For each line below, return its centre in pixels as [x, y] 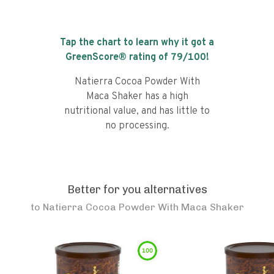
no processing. [137, 126]
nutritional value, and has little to [137, 111]
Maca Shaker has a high [137, 97]
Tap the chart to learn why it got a [137, 43]
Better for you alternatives [137, 190]
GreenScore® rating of [118, 57]
